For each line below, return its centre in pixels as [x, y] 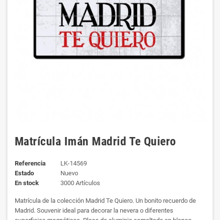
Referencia [30, 163]
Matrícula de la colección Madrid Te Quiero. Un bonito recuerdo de [105, 201]
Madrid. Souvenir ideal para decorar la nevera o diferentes [94, 210]
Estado [24, 173]
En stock [27, 183]
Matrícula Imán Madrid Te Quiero [96, 141]
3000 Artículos [80, 183]
